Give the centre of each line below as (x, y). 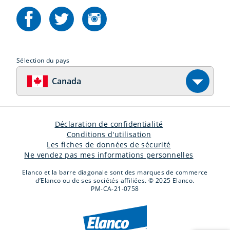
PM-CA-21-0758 (115, 189)
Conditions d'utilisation (109, 135)
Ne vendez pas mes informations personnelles (109, 155)
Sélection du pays (43, 61)
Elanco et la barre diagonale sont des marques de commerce (115, 172)
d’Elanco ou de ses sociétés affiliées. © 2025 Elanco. (115, 181)
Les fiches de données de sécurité (109, 145)
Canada (66, 81)
